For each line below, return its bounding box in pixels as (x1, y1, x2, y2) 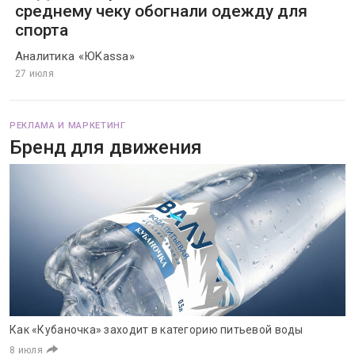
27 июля (14, 68, 55, 79)
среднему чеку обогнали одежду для (14, 2, 307, 21)
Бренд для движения (10, 136, 202, 158)
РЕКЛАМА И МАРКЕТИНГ (10, 120, 126, 131)
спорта (14, 21, 68, 40)
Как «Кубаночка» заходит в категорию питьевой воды (10, 323, 303, 336)
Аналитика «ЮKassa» (14, 49, 136, 63)
